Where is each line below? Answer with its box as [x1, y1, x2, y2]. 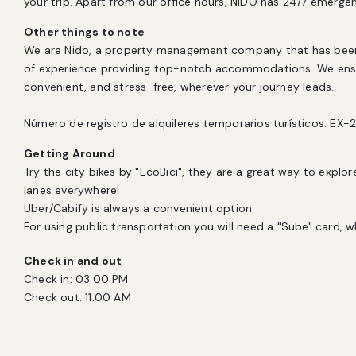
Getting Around [24, 146, 115, 161]
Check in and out [24, 253, 122, 268]
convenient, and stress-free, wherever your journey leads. [24, 79, 335, 94]
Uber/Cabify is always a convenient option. [24, 201, 258, 215]
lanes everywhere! [24, 183, 123, 197]
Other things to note [24, 25, 145, 39]
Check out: [24, 290, 82, 304]
